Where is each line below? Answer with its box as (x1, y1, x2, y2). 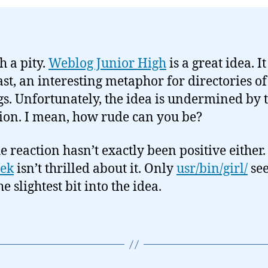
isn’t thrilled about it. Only (14, 161, 176, 178)
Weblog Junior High (48, 56, 166, 72)
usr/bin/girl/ (176, 161, 248, 178)
